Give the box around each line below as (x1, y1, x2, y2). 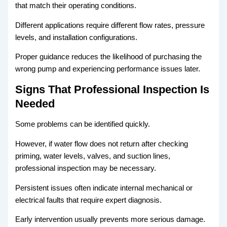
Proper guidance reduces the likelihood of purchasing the (15, 53, 202, 61)
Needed (15, 97, 55, 110)
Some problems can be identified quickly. (15, 120, 150, 129)
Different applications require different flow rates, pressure (15, 21, 205, 29)
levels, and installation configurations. (15, 33, 138, 42)
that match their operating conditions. (15, 2, 137, 10)
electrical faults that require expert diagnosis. (15, 196, 162, 204)
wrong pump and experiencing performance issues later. (15, 65, 201, 73)
